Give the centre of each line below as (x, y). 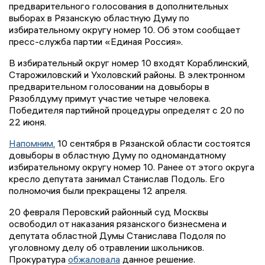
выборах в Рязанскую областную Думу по (99, 18)
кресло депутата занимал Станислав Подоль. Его (117, 179)
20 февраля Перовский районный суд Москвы (109, 212)
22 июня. (28, 122)
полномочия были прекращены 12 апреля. (98, 191)
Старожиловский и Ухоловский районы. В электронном (127, 75)
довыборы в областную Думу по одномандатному (117, 155)
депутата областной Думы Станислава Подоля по (117, 236)
